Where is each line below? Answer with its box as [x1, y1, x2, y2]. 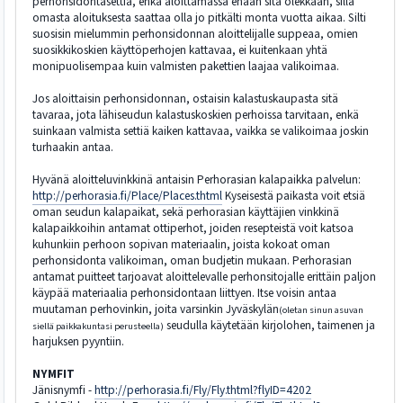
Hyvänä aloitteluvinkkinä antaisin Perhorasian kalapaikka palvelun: [32, 171, 361, 188]
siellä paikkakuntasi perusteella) [32, 319, 164, 333]
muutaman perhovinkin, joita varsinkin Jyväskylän [32, 300, 279, 318]
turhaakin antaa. [32, 139, 113, 156]
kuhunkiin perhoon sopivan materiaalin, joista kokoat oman [32, 236, 330, 253]
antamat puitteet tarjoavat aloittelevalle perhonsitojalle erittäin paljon [32, 268, 376, 285]
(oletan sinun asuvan [279, 303, 363, 317]
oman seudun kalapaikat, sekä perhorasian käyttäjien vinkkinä [32, 203, 339, 220]
